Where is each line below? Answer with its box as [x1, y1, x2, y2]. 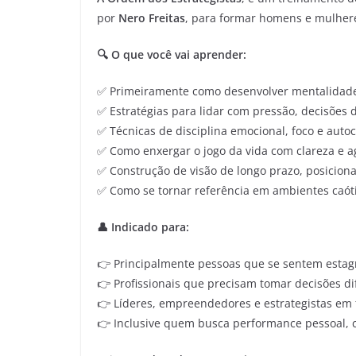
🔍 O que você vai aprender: [97, 47, 246, 62]
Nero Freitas [118, 10, 185, 25]
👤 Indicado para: [97, 219, 189, 234]
